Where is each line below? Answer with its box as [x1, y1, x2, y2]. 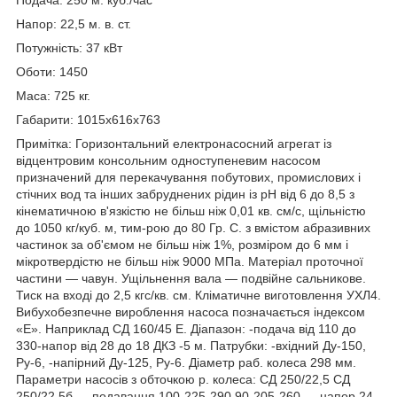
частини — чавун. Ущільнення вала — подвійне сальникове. [16, 270, 366, 285]
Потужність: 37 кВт [16, 40, 122, 55]
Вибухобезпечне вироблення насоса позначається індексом [16, 304, 365, 319]
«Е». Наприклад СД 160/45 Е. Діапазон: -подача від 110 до [16, 321, 356, 336]
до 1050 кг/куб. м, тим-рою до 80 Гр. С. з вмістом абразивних [16, 220, 370, 235]
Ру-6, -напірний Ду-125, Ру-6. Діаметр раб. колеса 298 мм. [16, 354, 356, 370]
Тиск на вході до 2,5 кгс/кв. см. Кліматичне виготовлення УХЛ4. [16, 287, 381, 302]
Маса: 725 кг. [16, 88, 90, 103]
